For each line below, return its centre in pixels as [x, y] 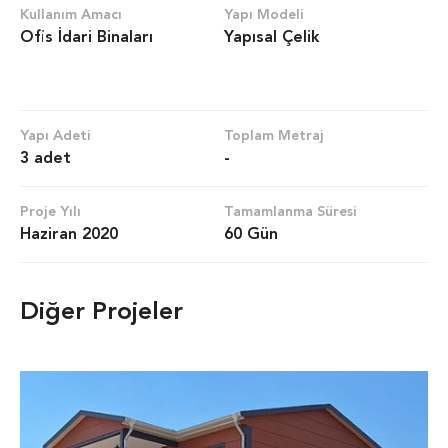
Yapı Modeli [266, 14]
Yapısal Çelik [272, 37]
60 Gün [251, 234]
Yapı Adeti [55, 135]
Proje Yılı [50, 211]
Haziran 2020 [69, 234]
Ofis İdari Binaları [86, 37]
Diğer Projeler [101, 312]
